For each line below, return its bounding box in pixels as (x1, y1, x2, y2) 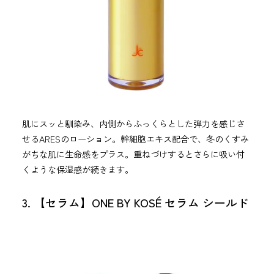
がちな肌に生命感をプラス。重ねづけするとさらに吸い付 (21, 147, 245, 160)
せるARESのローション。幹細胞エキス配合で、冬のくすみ (21, 131, 249, 145)
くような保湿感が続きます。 (21, 162, 133, 176)
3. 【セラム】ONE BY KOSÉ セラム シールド (21, 193, 249, 210)
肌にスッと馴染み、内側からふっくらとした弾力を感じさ (21, 116, 245, 130)
